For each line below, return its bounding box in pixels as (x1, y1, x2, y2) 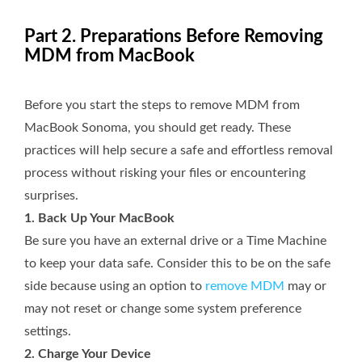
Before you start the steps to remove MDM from (24, 99, 300, 112)
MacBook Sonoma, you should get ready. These (24, 121, 291, 135)
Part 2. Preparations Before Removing (24, 27, 323, 46)
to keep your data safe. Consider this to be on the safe (24, 257, 330, 271)
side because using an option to (24, 280, 205, 293)
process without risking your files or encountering (24, 166, 305, 180)
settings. (24, 325, 71, 339)
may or (284, 280, 326, 293)
